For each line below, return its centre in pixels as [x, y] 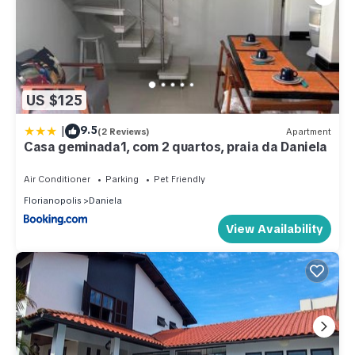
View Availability [275, 229]
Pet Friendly [179, 179]
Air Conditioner [57, 179]
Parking [122, 179]
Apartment [309, 131]
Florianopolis [52, 201]
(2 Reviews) [124, 131]
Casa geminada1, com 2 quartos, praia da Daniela [176, 147]
